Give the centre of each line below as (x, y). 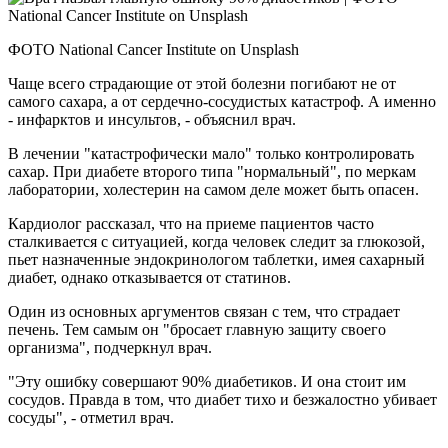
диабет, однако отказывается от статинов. (149, 278)
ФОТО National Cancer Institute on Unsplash (153, 50)
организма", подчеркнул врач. (110, 348)
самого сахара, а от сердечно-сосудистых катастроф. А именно (222, 102)
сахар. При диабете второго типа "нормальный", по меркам (212, 172)
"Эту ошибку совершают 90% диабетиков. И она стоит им (207, 382)
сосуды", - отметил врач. (93, 418)
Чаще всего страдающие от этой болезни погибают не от (202, 84)
